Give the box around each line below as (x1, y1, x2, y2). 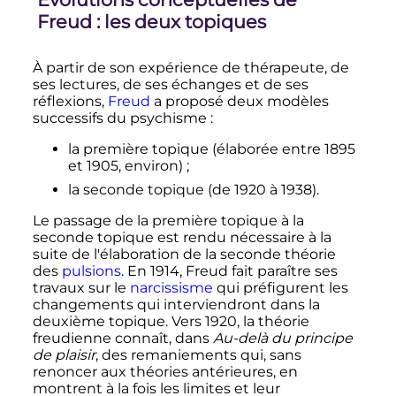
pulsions (61, 263, 121, 280)
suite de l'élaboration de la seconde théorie (32, 246, 336, 263)
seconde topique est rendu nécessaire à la (32, 229, 331, 247)
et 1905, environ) (67, 157, 183, 175)
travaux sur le (32, 279, 130, 297)
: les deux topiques (95, 10, 266, 33)
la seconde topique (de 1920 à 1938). (67, 181, 319, 199)
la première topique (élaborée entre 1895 (67, 141, 355, 158)
